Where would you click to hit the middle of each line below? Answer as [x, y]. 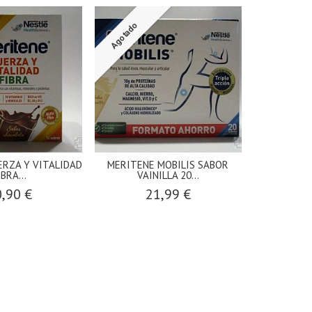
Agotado [124, 36]
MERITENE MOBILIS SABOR [168, 165]
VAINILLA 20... [168, 175]
